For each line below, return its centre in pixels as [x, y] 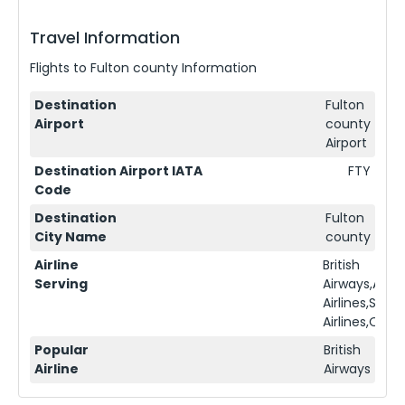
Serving [61, 283]
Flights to [60, 67]
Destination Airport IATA [118, 170]
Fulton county [134, 67]
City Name [71, 236]
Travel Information [105, 37]
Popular [61, 349]
